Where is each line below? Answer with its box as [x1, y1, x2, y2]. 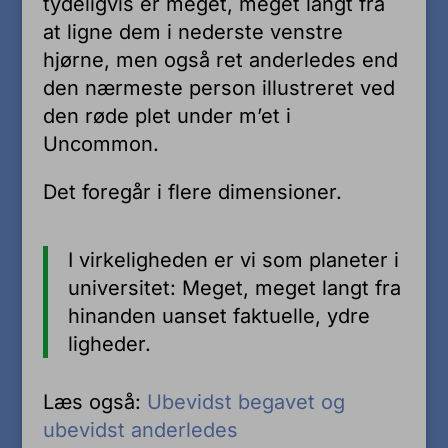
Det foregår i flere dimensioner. [42, 179, 342, 204]
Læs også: [42, 389, 147, 414]
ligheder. [67, 331, 151, 356]
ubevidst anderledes [42, 417, 238, 442]
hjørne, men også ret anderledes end [42, 47, 398, 72]
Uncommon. [42, 131, 159, 156]
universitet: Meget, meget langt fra [67, 275, 401, 300]
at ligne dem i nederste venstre [42, 19, 343, 44]
